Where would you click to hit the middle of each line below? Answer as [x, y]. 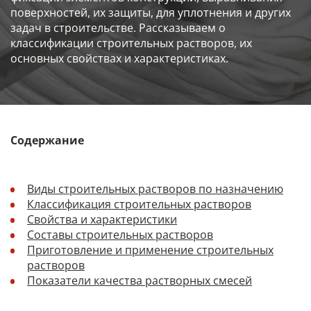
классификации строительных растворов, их [131, 43]
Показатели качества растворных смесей [140, 280]
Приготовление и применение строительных [150, 250]
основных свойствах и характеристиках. [119, 59]
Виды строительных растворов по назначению [155, 188]
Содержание [47, 141]
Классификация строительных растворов [139, 204]
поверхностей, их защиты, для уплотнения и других [151, 13]
